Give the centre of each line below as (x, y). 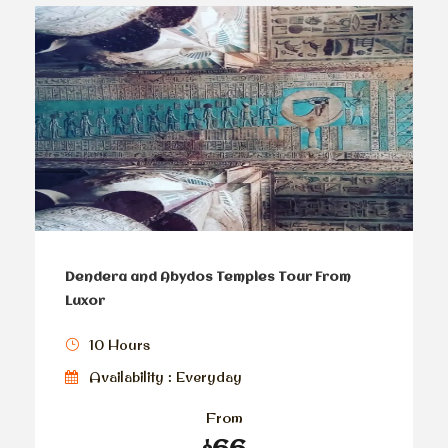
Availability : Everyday (165, 377)
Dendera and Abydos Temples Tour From (208, 278)
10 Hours (119, 345)
